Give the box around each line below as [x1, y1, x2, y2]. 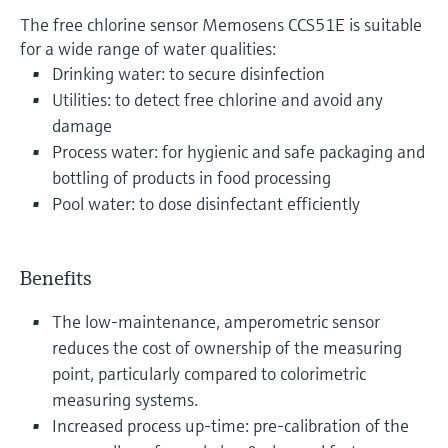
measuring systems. [52, 387, 198, 411]
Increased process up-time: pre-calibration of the [52, 413, 409, 437]
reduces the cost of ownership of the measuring [52, 335, 402, 359]
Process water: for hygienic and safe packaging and [52, 139, 425, 163]
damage [52, 113, 112, 137]
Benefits [20, 265, 92, 291]
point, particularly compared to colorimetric [52, 361, 366, 385]
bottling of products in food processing [52, 165, 331, 189]
